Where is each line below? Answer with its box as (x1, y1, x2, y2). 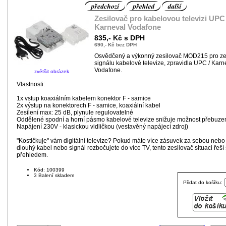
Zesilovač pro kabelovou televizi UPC (94, 14, 225, 23)
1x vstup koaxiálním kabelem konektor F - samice (17, 94, 151, 102)
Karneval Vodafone (94, 23, 161, 31)
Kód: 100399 (34, 166, 65, 173)
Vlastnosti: (17, 80, 45, 88)
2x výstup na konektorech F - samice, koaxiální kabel (17, 101, 160, 109)
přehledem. (17, 151, 48, 158)
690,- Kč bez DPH (94, 41, 137, 47)
